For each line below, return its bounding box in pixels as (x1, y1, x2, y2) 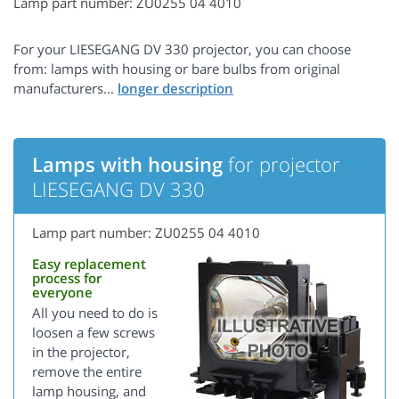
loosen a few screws (32, 323, 155, 342)
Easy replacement (32, 255, 146, 273)
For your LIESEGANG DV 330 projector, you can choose (13, 40, 351, 59)
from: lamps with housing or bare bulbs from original (13, 60, 340, 78)
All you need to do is (32, 304, 158, 322)
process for (32, 269, 102, 288)
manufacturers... (13, 79, 118, 98)
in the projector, (32, 343, 130, 362)
